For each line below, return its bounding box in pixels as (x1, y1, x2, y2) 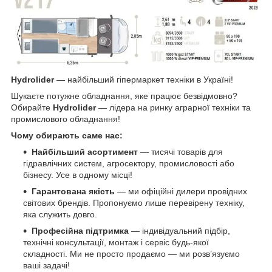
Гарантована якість (32, 186, 115, 196)
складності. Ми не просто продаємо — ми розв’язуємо (23, 248, 240, 259)
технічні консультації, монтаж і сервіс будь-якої (23, 237, 209, 247)
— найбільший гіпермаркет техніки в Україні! (54, 74, 233, 84)
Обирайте (11, 102, 53, 112)
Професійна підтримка (32, 225, 129, 236)
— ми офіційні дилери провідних (115, 186, 247, 196)
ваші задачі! (23, 260, 70, 270)
